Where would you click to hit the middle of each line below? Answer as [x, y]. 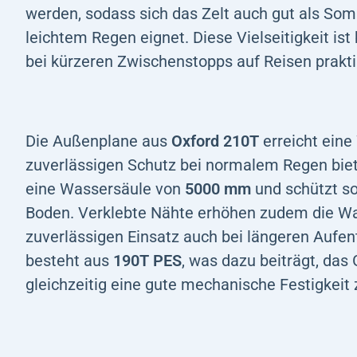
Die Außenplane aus [98, 141]
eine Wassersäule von [105, 188]
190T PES [147, 260]
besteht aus [69, 260]
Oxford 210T [215, 141]
